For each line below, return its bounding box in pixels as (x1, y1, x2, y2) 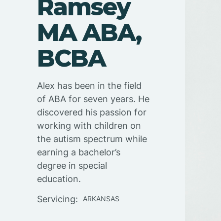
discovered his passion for (37, 107, 147, 118)
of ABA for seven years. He (37, 94, 150, 105)
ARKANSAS (83, 194, 120, 203)
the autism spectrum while (37, 134, 147, 145)
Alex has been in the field (37, 80, 142, 91)
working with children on (37, 120, 142, 131)
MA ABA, (37, 18, 142, 47)
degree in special (37, 160, 108, 171)
